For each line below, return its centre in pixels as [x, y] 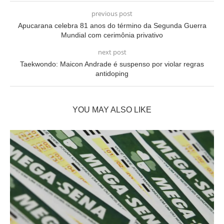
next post [112, 52]
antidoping [112, 73]
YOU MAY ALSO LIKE [112, 110]
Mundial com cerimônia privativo [112, 35]
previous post [112, 13]
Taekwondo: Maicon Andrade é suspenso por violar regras [112, 64]
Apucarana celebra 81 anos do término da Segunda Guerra [112, 25]
